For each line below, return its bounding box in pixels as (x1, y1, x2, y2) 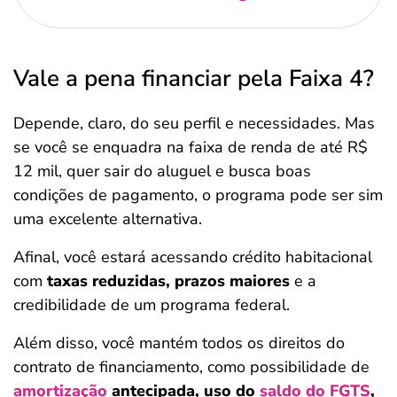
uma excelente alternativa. (13, 208, 206, 230)
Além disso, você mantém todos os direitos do (13, 332, 345, 354)
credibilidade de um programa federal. (13, 294, 290, 315)
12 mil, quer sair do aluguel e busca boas (13, 160, 311, 182)
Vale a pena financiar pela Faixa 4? (13, 63, 374, 94)
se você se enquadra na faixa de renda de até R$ (13, 136, 368, 158)
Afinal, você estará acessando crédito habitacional (13, 246, 372, 268)
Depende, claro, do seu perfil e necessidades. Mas (13, 113, 375, 134)
